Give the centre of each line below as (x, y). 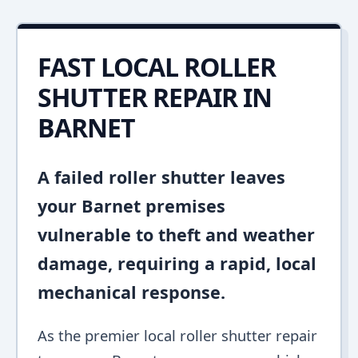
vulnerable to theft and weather (176, 235)
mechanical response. (131, 292)
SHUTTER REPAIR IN (155, 97)
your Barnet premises (131, 206)
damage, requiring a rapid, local (177, 263)
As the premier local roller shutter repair (177, 335)
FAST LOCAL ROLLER (157, 67)
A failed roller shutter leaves (161, 177)
